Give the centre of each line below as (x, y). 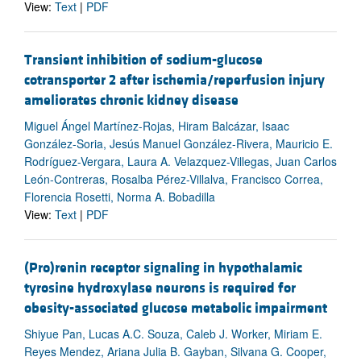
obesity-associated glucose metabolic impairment (176, 308)
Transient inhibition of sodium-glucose (143, 60)
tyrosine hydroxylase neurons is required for (160, 288)
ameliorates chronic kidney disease (131, 100)
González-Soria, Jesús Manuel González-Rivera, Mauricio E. (178, 143)
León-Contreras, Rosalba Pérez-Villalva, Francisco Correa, (174, 178)
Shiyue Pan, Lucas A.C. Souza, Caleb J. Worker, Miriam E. (173, 333)
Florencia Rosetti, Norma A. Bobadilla (120, 196)
